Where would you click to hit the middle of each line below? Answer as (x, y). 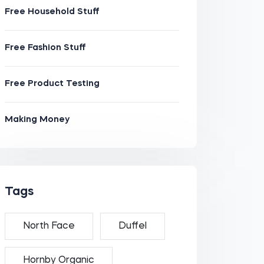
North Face (49, 226)
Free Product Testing (52, 84)
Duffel (132, 226)
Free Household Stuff (52, 12)
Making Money (37, 120)
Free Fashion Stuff (45, 48)
